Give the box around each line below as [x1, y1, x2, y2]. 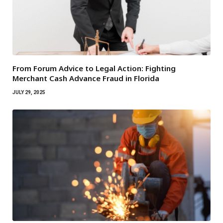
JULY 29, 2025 [12, 89, 45, 95]
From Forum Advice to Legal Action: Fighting [12, 63, 176, 73]
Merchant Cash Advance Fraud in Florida [12, 73, 159, 83]
